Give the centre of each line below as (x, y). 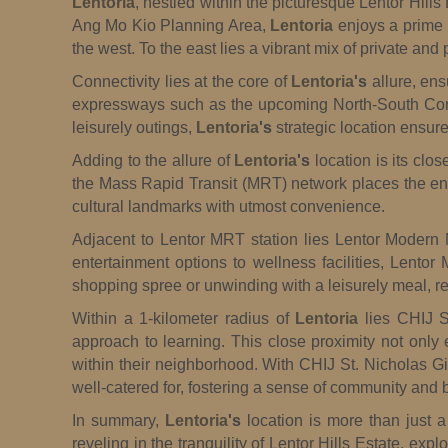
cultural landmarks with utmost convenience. (228, 206)
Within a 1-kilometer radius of (184, 318)
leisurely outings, (134, 127)
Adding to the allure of (153, 160)
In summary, (118, 420)
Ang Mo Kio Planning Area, (171, 25)
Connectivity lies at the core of (182, 81)
